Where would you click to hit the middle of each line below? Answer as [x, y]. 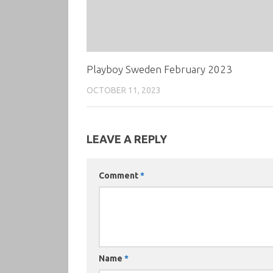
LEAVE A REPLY [127, 139]
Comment [119, 175]
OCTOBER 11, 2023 [124, 90]
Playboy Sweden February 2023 [159, 69]
